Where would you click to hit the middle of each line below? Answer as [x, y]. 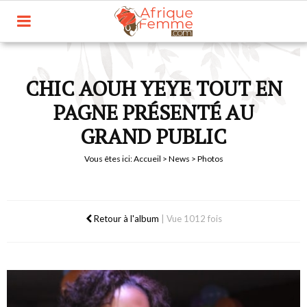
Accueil [147, 159]
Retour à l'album [125, 219]
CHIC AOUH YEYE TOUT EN [153, 88]
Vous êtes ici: [109, 159]
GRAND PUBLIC [153, 136]
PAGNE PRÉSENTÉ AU [153, 112]
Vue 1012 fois [194, 219]
